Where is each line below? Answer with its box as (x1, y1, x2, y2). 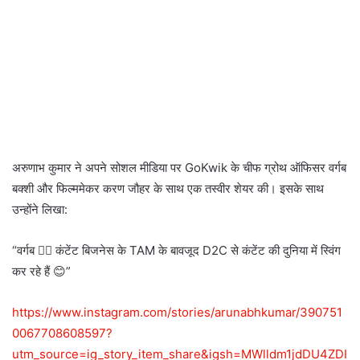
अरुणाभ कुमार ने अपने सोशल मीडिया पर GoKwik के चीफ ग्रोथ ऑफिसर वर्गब (12, 160, 346, 176)
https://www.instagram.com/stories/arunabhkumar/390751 (12, 305, 342, 321)
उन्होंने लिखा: (12, 202, 67, 218)
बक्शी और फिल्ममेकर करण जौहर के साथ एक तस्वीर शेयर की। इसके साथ (12, 181, 324, 197)
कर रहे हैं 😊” (12, 264, 71, 280)
